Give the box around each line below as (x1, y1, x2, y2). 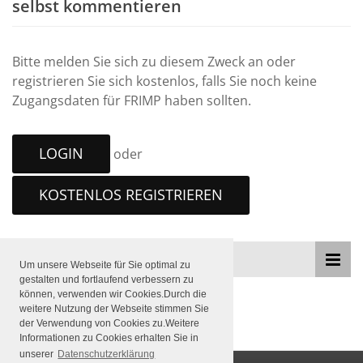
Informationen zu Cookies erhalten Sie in (19, 331, 199, 344)
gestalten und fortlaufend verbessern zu (19, 273, 194, 285)
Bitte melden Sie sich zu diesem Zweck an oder (12, 53, 296, 71)
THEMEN (24, 250, 79, 269)
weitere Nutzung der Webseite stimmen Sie (19, 302, 209, 314)
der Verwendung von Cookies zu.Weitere (19, 317, 199, 329)
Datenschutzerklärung (58, 348, 156, 360)
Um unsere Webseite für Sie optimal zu (19, 258, 190, 271)
